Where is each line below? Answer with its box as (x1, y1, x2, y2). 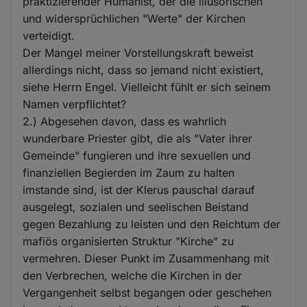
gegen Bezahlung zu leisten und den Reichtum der (23, 217, 281, 231)
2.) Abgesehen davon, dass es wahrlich (23, 114, 227, 128)
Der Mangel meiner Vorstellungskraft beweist (23, 45, 254, 60)
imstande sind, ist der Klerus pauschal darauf (23, 182, 256, 197)
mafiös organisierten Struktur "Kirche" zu (23, 234, 234, 248)
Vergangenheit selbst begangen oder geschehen (23, 285, 272, 299)
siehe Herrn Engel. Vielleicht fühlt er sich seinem (23, 79, 271, 94)
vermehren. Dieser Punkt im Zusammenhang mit (23, 251, 270, 265)
